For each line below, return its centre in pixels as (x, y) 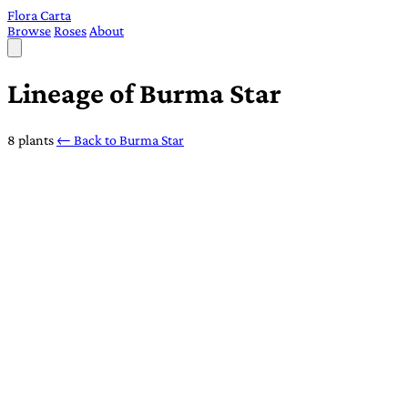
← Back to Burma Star (120, 139)
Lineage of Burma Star (144, 93)
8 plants (31, 139)
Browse (29, 31)
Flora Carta (39, 15)
